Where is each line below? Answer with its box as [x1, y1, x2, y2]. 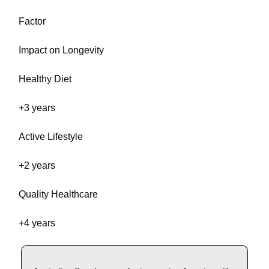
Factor [19, 16, 46, 26]
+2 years [19, 160, 55, 171]
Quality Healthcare [19, 189, 98, 199]
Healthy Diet [19, 73, 71, 84]
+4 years [19, 217, 55, 228]
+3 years [19, 102, 55, 113]
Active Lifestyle [19, 131, 83, 142]
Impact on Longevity [19, 44, 104, 55]
